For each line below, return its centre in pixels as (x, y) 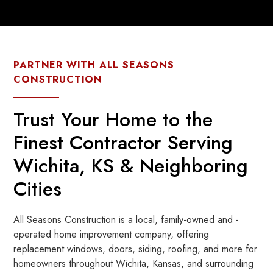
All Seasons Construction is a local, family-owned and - (126, 220)
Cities (38, 189)
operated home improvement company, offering (112, 234)
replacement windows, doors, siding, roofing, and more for (136, 249)
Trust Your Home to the (113, 119)
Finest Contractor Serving (123, 143)
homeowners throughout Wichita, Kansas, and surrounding (134, 264)
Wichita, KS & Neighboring (131, 166)
